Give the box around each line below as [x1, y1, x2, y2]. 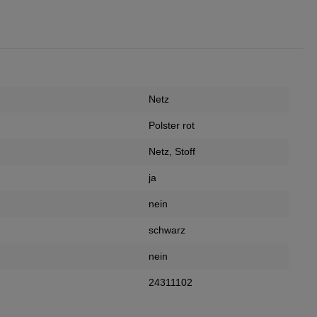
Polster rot [149, 120, 195, 132]
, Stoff [169, 146, 195, 158]
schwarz [149, 224, 185, 236]
